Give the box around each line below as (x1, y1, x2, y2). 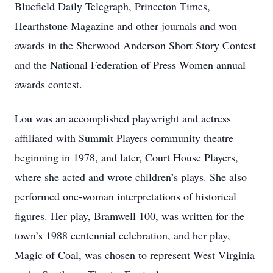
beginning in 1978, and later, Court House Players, (15, 150, 238, 165)
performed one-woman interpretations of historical (15, 189, 236, 204)
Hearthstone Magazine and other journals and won (15, 18, 237, 33)
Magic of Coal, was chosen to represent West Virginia (15, 247, 255, 262)
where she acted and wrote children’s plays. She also (15, 169, 247, 184)
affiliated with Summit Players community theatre (15, 130, 233, 145)
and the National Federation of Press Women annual (15, 57, 246, 72)
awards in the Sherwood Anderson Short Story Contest (15, 38, 256, 52)
